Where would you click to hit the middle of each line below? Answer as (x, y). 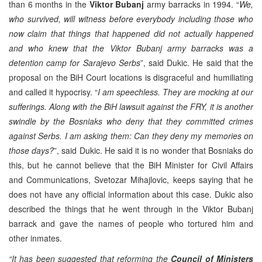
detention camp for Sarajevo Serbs (75, 62)
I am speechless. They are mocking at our (175, 92)
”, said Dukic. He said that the (197, 62)
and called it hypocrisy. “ (53, 92)
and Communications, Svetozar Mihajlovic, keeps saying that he (131, 179)
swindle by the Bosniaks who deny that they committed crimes (131, 121)
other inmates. (35, 238)
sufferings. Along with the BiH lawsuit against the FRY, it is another (131, 106)
